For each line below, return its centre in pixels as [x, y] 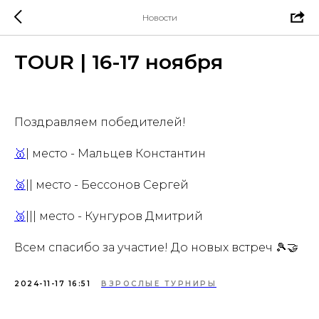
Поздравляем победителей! [100, 122]
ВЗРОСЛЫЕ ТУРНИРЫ [159, 284]
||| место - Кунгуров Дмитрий [114, 216]
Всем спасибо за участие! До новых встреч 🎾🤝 [156, 247]
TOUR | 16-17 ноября [119, 62]
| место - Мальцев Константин [116, 153]
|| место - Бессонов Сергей [107, 185]
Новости [159, 17]
